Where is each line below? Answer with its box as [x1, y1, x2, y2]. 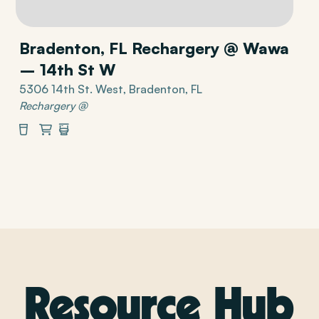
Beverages [21, 140, 63, 152]
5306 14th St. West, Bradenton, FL [19, 81, 203, 96]
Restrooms [61, 140, 103, 152]
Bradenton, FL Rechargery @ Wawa [19, 38, 290, 58]
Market [41, 140, 68, 152]
